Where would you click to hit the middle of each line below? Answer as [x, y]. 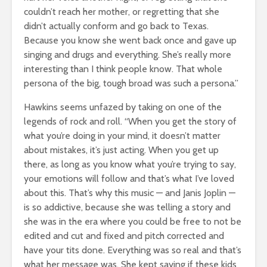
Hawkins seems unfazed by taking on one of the [123, 107]
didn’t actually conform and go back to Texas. [116, 26]
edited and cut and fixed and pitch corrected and [124, 235]
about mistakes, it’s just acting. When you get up [121, 150]
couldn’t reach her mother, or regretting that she [122, 11]
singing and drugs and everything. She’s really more [128, 54]
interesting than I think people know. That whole [123, 69]
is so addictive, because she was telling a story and [127, 207]
